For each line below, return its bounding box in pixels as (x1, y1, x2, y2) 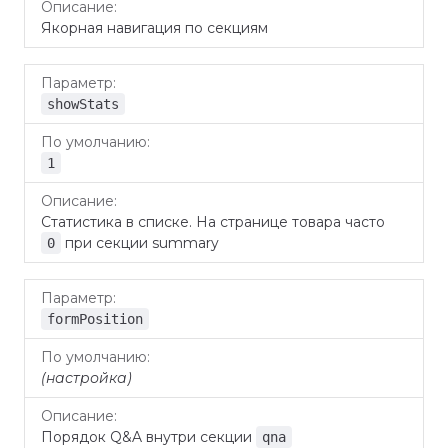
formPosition (47, 311, 143, 327)
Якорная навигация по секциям (41, 19, 268, 37)
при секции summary (61, 234, 219, 252)
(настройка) (41, 369, 132, 387)
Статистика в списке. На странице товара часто (41, 213, 385, 231)
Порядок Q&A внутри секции (41, 428, 256, 446)
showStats (47, 96, 119, 112)
